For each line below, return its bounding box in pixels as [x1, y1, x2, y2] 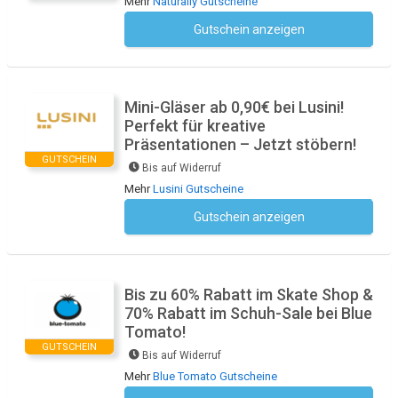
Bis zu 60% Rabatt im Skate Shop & [124, 285, 373, 305]
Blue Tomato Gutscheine [153, 370, 277, 384]
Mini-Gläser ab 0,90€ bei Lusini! [124, 98, 344, 117]
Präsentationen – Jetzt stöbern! [124, 135, 356, 155]
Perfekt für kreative [124, 116, 266, 136]
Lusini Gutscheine [153, 182, 243, 196]
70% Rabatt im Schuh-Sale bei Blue [124, 304, 372, 323]
